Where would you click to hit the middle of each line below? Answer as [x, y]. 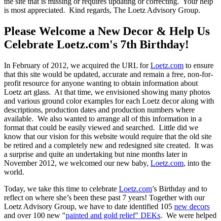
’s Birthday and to [180, 189]
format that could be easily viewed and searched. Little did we [101, 128]
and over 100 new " [35, 216]
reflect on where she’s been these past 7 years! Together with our [104, 198]
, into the [197, 163]
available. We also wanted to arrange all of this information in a [103, 119]
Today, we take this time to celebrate [61, 189]
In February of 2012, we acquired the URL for [77, 66]
